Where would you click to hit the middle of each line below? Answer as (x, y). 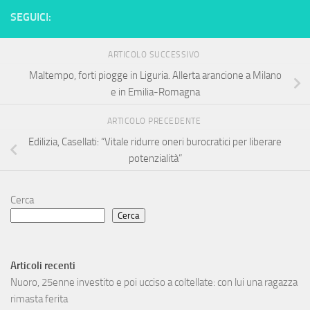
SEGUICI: (31, 17)
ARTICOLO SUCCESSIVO (155, 55)
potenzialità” (155, 158)
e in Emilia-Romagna (155, 92)
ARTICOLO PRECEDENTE (155, 121)
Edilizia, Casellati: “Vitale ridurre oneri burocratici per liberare (155, 142)
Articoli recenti (43, 265)
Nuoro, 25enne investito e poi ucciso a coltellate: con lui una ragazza (154, 282)
